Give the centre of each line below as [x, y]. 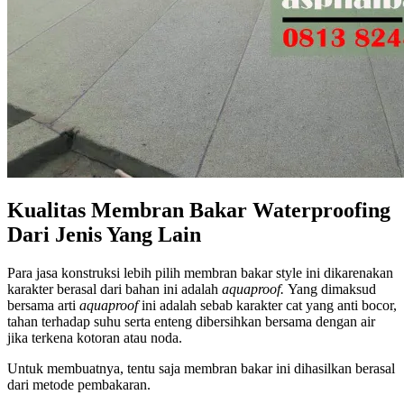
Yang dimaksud [332, 289]
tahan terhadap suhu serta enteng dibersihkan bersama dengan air [191, 322]
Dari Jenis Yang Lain [104, 235]
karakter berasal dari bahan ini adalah [115, 289]
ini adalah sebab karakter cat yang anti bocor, [269, 306]
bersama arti [43, 306]
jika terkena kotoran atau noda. [95, 338]
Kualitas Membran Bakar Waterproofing [199, 211]
